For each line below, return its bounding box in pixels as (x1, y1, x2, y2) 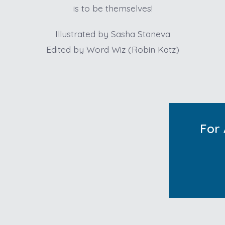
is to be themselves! (73, 3, 153, 14)
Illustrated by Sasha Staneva (55, 28, 171, 40)
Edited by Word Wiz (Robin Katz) (46, 44, 180, 55)
